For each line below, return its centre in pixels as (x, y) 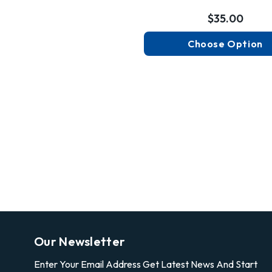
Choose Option (225, 44)
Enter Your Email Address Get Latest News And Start (146, 264)
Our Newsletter (80, 241)
